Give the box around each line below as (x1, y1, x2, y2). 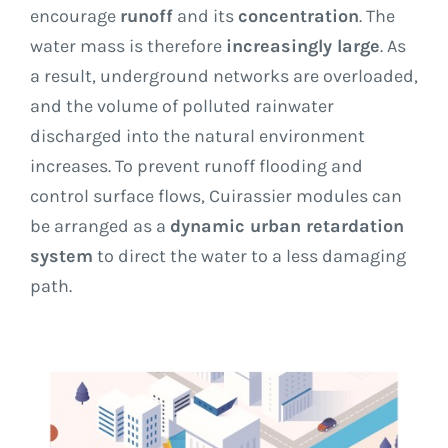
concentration (238, 4, 359, 27)
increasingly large (226, 34, 380, 57)
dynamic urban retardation (170, 214, 404, 237)
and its (173, 4, 238, 27)
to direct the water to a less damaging (93, 244, 406, 267)
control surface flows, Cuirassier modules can (30, 184, 402, 207)
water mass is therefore (30, 34, 226, 57)
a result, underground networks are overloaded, (30, 64, 418, 87)
